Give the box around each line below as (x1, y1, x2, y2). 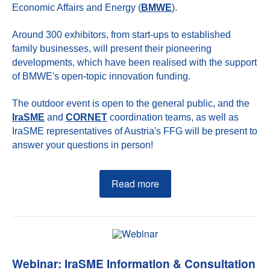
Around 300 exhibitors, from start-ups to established (12, 30, 231, 40)
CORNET (66, 112, 107, 122)
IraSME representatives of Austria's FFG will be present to (12, 126, 257, 136)
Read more (111, 177, 159, 190)
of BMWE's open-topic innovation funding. (12, 71, 190, 81)
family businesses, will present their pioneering (12, 43, 212, 54)
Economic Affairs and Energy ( (12, 2, 141, 13)
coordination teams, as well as (107, 112, 239, 122)
